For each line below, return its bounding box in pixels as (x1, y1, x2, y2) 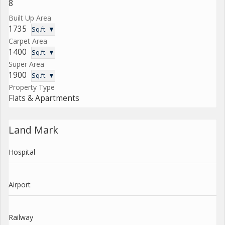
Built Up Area (9, 13, 51, 23)
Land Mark (9, 123, 58, 137)
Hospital (9, 147, 35, 157)
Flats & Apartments (9, 93, 79, 104)
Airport (9, 180, 31, 190)
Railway (9, 212, 33, 222)
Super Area (9, 59, 44, 69)
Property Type (9, 82, 55, 92)
